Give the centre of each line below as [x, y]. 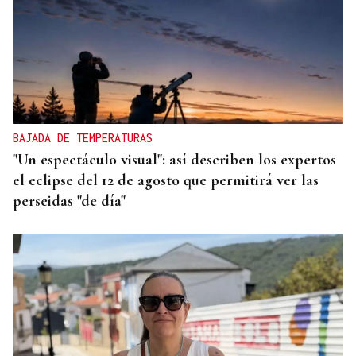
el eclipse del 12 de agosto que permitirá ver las [166, 181]
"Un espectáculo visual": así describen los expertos [174, 160]
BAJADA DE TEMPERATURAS [83, 138]
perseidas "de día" [69, 201]
